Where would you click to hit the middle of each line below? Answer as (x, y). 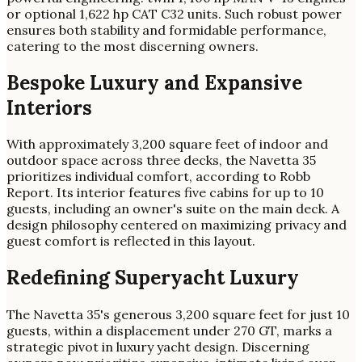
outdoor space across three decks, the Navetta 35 (161, 160)
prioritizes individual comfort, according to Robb (158, 177)
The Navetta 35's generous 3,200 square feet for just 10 (178, 315)
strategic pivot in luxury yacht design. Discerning (158, 347)
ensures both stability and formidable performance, (166, 29)
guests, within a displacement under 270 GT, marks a (169, 331)
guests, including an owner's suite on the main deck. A (173, 209)
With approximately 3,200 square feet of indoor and (167, 144)
